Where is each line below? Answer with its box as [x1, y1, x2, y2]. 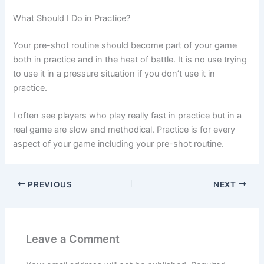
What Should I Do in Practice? [13, 13, 131, 24]
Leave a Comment [26, 232, 120, 245]
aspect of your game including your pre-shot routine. [13, 138, 225, 150]
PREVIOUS [25, 179, 72, 189]
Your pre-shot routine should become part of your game [13, 40, 237, 51]
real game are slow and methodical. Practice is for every [13, 124, 236, 136]
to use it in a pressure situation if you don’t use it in [13, 68, 216, 79]
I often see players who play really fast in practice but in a [13, 110, 242, 121]
